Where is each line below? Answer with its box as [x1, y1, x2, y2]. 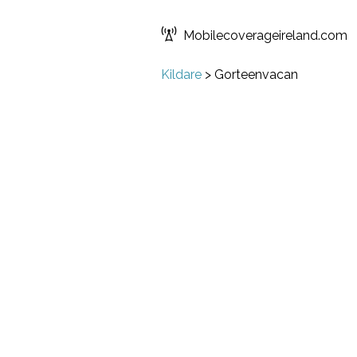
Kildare [161, 67, 202, 82]
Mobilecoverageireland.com [183, 28, 347, 43]
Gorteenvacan [214, 67, 298, 82]
